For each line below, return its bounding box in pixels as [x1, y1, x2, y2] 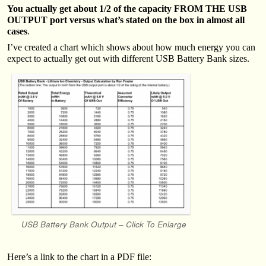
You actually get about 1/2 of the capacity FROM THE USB [7, 4, 247, 14]
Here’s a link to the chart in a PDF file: [7, 252, 151, 262]
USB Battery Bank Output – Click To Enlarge [21, 218, 186, 230]
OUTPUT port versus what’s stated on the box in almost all [7, 15, 245, 26]
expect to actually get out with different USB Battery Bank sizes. [7, 53, 249, 64]
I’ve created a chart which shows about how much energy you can [7, 42, 255, 53]
